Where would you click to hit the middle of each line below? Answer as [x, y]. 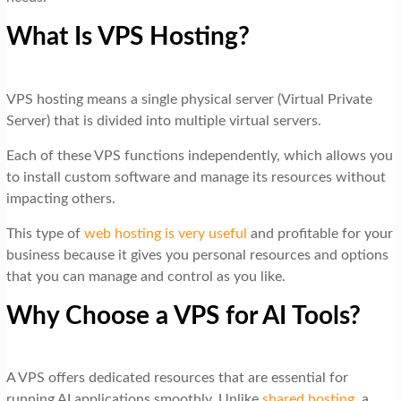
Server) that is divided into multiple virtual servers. [163, 120]
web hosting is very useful [165, 233]
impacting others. [60, 198]
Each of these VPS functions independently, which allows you [199, 155]
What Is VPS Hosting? [128, 36]
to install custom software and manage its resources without [196, 177]
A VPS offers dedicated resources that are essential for [177, 378]
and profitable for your [320, 233]
